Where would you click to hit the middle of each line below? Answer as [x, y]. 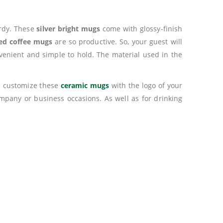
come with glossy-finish [141, 29]
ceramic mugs [85, 85]
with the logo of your [146, 85]
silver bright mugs [68, 29]
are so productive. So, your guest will [117, 42]
